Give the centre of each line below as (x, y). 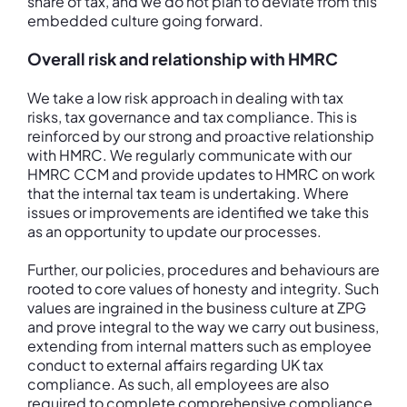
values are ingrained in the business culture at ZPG (197, 308)
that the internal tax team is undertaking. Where (188, 193)
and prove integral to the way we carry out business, (203, 327)
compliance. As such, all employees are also (178, 384)
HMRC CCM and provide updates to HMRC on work (201, 174)
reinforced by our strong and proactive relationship (201, 136)
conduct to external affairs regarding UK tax (175, 365)
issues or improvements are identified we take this (198, 212)
